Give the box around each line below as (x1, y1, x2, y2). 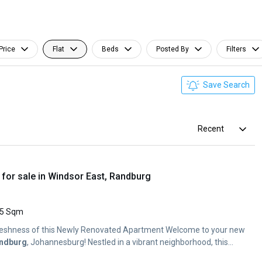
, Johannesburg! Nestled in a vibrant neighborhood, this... (27, 237, 233, 247)
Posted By (156, 45, 189, 53)
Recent (197, 124, 224, 133)
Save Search (201, 80, 250, 89)
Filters (226, 45, 246, 53)
